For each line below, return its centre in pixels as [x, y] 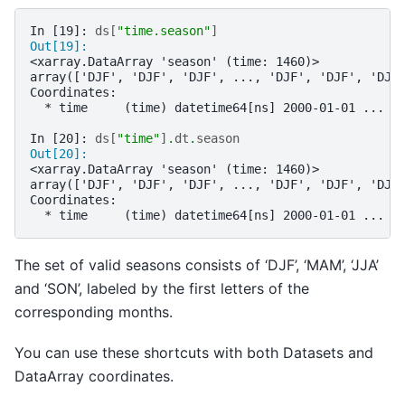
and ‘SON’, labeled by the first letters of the [162, 289]
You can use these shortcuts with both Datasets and [194, 352]
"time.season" [164, 31]
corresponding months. [94, 312]
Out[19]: [62, 47]
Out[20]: [62, 154]
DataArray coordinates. [94, 376]
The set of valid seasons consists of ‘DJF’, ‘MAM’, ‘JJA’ [197, 265]
